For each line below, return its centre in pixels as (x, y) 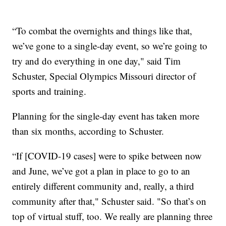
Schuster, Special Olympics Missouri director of (104, 76)
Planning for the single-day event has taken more (106, 116)
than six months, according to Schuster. (88, 131)
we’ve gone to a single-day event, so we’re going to (110, 45)
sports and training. (49, 91)
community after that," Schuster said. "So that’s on (109, 201)
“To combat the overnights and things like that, (102, 30)
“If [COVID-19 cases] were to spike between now (107, 155)
